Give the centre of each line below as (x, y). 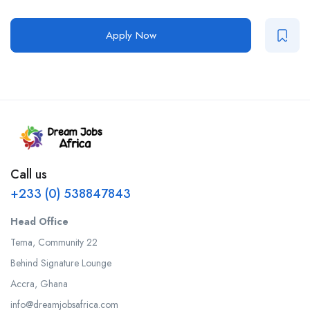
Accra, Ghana (39, 283)
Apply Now (131, 36)
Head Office (39, 221)
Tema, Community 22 (54, 242)
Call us (29, 174)
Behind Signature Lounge (61, 263)
